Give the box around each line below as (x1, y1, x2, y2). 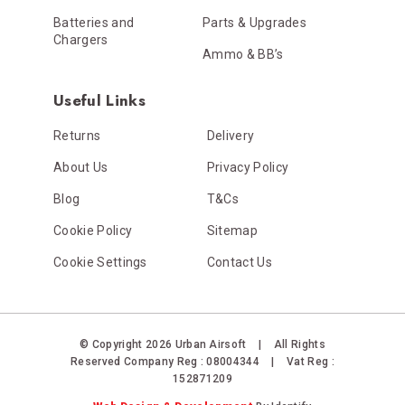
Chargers (53, 32, 108, 47)
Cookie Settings (53, 254, 147, 269)
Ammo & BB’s (202, 46, 284, 61)
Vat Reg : (283, 354, 334, 368)
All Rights (270, 337, 325, 351)
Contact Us (206, 254, 273, 269)
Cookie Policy (53, 222, 133, 238)
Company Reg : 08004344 (123, 354, 263, 368)
